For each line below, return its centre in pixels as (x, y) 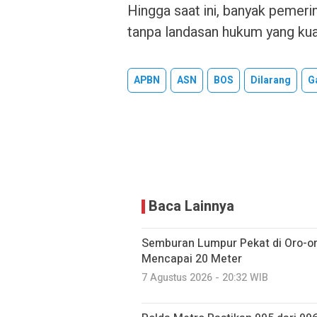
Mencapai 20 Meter (192, 259)
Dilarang (271, 80)
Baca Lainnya (191, 206)
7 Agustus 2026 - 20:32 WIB (205, 278)
